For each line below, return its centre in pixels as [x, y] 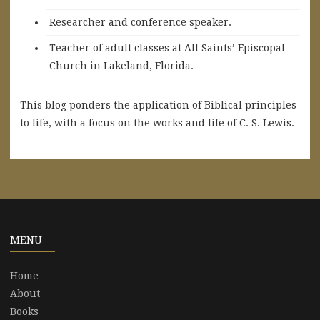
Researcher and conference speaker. [140, 22]
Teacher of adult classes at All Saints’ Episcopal [167, 47]
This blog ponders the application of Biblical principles [158, 105]
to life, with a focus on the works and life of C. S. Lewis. [157, 122]
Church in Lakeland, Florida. [121, 65]
